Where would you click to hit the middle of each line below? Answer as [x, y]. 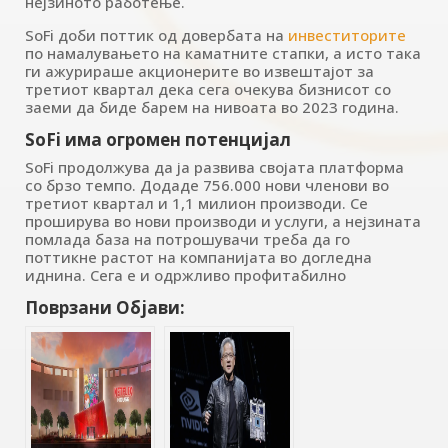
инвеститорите [344, 34]
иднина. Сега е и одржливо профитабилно [185, 274]
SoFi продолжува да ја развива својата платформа [214, 166]
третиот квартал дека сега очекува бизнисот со [207, 88]
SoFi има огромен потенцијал [157, 139]
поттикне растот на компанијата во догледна [198, 256]
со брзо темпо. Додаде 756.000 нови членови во [206, 184]
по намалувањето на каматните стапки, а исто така [222, 52]
